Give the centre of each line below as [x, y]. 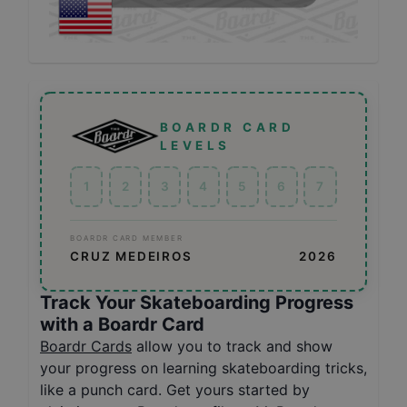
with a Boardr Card [122, 324]
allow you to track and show [234, 346]
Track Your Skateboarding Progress [197, 302]
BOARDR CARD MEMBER [127, 238]
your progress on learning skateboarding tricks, [203, 367]
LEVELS [195, 145]
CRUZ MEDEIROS [131, 256]
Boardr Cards [86, 346]
